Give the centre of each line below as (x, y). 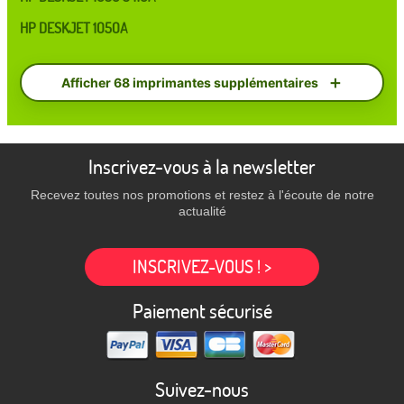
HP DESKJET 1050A (74, 28)
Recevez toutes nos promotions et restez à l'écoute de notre (202, 195)
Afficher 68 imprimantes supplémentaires (189, 83)
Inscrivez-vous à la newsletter (202, 167)
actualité (202, 211)
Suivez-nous (202, 390)
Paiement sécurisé (202, 311)
